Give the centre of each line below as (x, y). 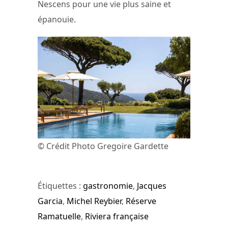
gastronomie (108, 186)
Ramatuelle (59, 216)
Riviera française (117, 216)
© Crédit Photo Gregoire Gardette (103, 146)
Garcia (50, 201)
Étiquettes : (60, 186)
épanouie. (57, 19)
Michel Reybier (94, 201)
